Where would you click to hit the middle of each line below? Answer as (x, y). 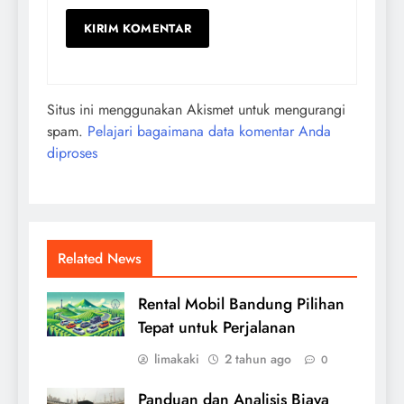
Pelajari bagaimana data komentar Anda (209, 131)
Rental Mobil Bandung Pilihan (241, 303)
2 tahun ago (258, 358)
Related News (100, 258)
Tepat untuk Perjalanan (217, 327)
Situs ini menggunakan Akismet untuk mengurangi (196, 109)
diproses (72, 152)
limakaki (177, 358)
